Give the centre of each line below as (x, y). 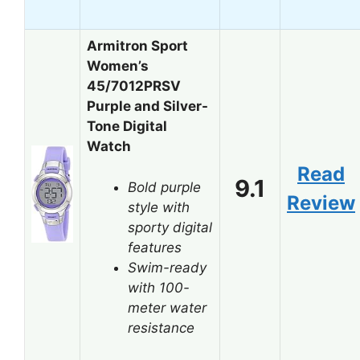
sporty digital (170, 227)
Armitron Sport (137, 46)
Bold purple (164, 187)
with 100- (159, 287)
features (155, 247)
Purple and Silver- (147, 106)
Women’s (118, 66)
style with (159, 207)
